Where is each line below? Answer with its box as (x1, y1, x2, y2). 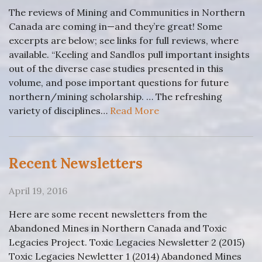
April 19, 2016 (9, 184, 67, 196)
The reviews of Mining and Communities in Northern (9, 6, 245, 18)
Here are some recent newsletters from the (9, 208, 207, 220)
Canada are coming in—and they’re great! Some (9, 20, 222, 32)
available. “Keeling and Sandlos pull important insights (9, 48, 250, 60)
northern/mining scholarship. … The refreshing (9, 90, 222, 102)
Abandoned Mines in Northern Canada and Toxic (9, 222, 227, 234)
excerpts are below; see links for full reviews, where (9, 34, 239, 46)
